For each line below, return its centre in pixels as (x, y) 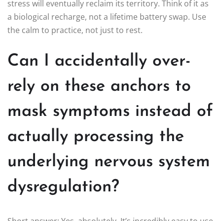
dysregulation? (63, 187)
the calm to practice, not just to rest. (75, 30)
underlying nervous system (109, 162)
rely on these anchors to (99, 86)
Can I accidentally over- (99, 61)
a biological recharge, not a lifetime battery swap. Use (107, 17)
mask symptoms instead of (110, 111)
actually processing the (96, 137)
